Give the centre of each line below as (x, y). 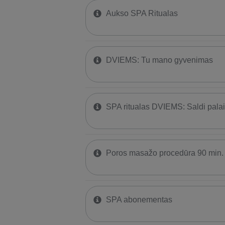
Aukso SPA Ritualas (142, 14)
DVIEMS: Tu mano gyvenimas (159, 60)
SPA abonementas (139, 200)
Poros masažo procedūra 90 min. (164, 153)
